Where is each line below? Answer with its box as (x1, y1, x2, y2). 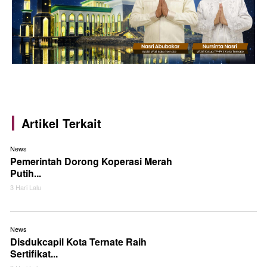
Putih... (10, 166, 41, 180)
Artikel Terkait (21, 114, 101, 132)
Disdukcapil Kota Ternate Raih (10, 234, 147, 249)
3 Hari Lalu (10, 182, 41, 192)
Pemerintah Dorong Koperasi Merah (10, 154, 172, 168)
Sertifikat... (10, 246, 58, 260)
